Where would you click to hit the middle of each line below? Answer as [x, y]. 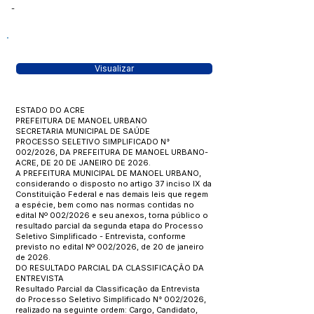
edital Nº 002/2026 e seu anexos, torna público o [112, 215]
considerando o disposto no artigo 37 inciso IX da [114, 184]
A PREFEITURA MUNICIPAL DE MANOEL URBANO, [108, 173]
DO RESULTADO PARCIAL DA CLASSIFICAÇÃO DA [110, 268]
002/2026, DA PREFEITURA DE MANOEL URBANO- [112, 152]
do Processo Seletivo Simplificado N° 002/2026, [111, 299]
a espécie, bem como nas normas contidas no [105, 205]
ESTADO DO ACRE [50, 110]
